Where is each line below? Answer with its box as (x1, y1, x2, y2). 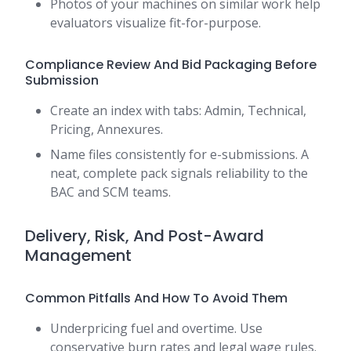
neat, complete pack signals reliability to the (50, 165, 308, 183)
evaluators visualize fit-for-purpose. (50, 14, 261, 32)
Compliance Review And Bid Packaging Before (25, 56, 317, 74)
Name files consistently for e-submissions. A (50, 146, 309, 164)
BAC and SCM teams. (50, 183, 171, 201)
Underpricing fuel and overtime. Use (50, 320, 262, 338)
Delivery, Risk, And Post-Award (25, 225, 264, 248)
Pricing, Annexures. (50, 121, 163, 139)
